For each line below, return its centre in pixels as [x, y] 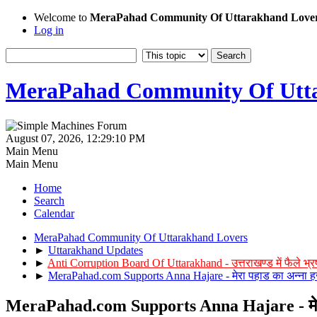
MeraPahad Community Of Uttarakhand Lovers [141, 237]
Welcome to [62, 17]
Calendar [54, 213]
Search [49, 200]
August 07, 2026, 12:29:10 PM [75, 138]
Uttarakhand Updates [96, 250]
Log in [49, 30]
